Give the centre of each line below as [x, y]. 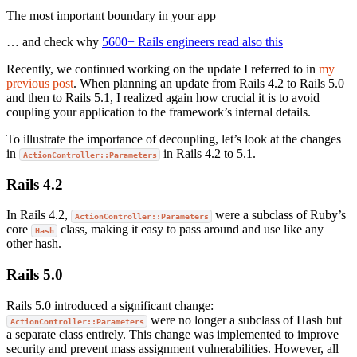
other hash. [34, 244]
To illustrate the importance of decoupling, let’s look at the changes [174, 139]
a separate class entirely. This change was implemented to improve [173, 334]
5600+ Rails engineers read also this [192, 42]
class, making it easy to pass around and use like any [191, 229]
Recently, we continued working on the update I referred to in [163, 69]
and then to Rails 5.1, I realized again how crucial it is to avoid [163, 98]
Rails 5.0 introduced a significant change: [110, 305]
